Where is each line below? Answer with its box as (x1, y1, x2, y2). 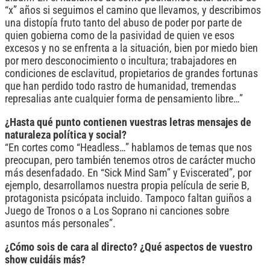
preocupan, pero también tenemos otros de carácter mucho (5, 154, 256, 167)
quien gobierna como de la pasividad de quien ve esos (5, 30, 234, 42)
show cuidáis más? (5, 253, 86, 266)
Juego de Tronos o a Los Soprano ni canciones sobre (5, 205, 229, 218)
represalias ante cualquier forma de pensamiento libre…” (5, 93, 243, 105)
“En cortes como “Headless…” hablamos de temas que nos (5, 142, 252, 154)
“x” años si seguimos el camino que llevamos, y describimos (5, 4, 261, 17)
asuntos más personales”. (5, 218, 116, 230)
